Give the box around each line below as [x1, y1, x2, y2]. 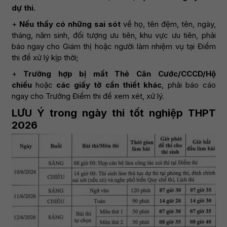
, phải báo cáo [162, 80, 216, 90]
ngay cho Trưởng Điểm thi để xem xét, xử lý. [11, 91, 164, 101]
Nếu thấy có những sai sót [19, 19, 121, 29]
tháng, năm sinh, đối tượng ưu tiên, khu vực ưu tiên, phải [11, 30, 216, 40]
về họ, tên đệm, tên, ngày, [121, 19, 216, 29]
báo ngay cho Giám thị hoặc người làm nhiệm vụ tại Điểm [11, 42, 216, 51]
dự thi [11, 3, 33, 13]
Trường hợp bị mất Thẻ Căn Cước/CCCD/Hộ [23, 69, 216, 79]
